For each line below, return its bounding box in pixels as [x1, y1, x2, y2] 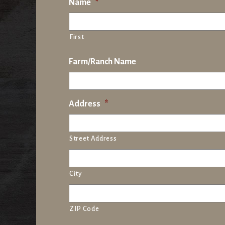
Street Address [69, 135, 117, 143]
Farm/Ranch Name [69, 57, 136, 67]
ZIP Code [69, 205, 99, 213]
